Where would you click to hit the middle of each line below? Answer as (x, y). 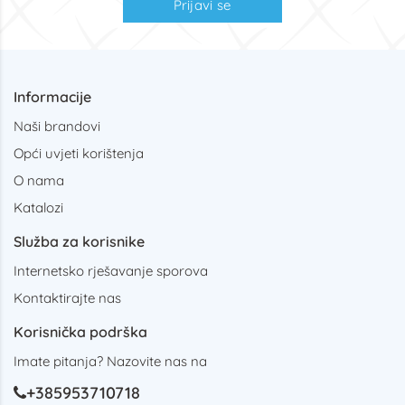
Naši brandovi (57, 126)
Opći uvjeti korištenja (79, 153)
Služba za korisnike (79, 241)
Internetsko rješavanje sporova (111, 271)
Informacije (52, 97)
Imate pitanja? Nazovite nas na (110, 361)
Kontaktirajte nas (67, 298)
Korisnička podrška (80, 332)
